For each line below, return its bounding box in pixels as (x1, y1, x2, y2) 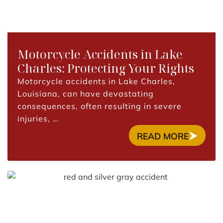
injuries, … (17, 113, 59, 123)
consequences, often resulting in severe (17, 101, 182, 111)
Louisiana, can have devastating (17, 89, 154, 99)
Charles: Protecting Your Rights (17, 60, 194, 76)
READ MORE (137, 130, 189, 141)
